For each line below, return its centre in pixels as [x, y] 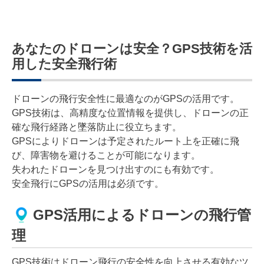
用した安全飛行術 [64, 64]
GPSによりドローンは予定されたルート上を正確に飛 [126, 141]
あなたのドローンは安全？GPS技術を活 [132, 48]
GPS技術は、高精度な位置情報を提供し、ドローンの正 [130, 113]
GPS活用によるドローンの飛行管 [142, 215]
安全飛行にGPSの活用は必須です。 [88, 183]
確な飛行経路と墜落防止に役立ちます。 [97, 127]
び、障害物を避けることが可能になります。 [106, 155]
